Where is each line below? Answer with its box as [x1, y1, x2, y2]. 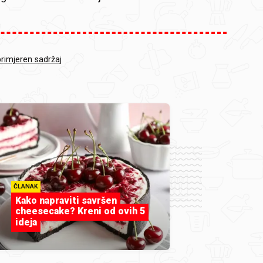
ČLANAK [14, 183, 39, 191]
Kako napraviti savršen [15, 194, 117, 206]
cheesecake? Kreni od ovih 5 [15, 205, 145, 217]
